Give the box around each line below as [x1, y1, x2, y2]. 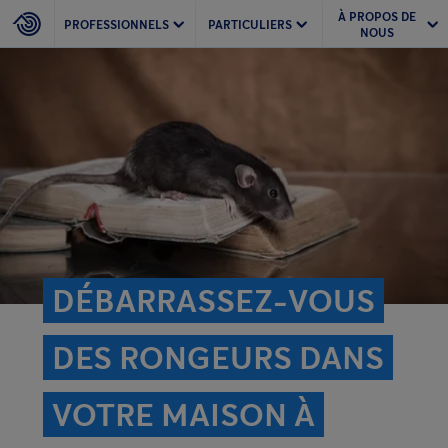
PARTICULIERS [207, 16, 292, 32]
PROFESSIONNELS [64, 16, 169, 32]
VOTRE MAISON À [52, 395, 315, 434]
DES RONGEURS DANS [52, 338, 384, 377]
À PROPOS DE [337, 8, 416, 24]
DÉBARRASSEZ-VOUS [52, 281, 375, 320]
